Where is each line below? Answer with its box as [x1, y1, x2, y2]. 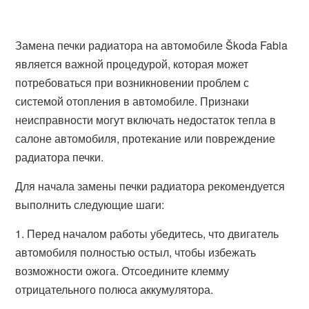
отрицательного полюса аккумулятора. [15, 281, 214, 297]
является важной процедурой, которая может [15, 56, 249, 72]
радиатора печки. [15, 149, 104, 165]
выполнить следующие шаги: [15, 197, 165, 212]
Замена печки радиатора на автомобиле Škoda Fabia [15, 37, 288, 53]
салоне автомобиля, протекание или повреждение [15, 130, 276, 146]
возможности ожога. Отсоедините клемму [15, 263, 230, 279]
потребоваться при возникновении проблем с [15, 74, 250, 90]
